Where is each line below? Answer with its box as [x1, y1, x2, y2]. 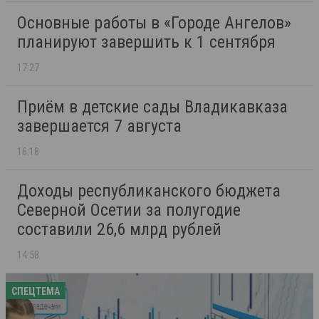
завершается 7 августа [17, 116, 182, 137]
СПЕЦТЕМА [11, 286, 60, 298]
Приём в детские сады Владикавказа [17, 97, 288, 117]
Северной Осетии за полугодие [17, 200, 241, 221]
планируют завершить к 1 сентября [17, 32, 276, 53]
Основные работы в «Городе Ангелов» [17, 13, 291, 33]
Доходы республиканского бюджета [17, 181, 281, 202]
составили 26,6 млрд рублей [17, 219, 221, 240]
